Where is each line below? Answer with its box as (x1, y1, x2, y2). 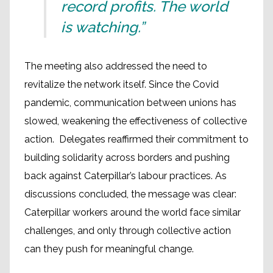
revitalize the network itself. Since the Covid (24, 79, 219, 90)
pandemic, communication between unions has (24, 97, 236, 108)
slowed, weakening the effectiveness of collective (24, 115, 247, 127)
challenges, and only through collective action (24, 225, 231, 236)
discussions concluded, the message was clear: (24, 188, 236, 200)
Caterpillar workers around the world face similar (24, 207, 241, 218)
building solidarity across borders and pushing (24, 152, 230, 163)
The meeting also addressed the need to (24, 60, 207, 72)
